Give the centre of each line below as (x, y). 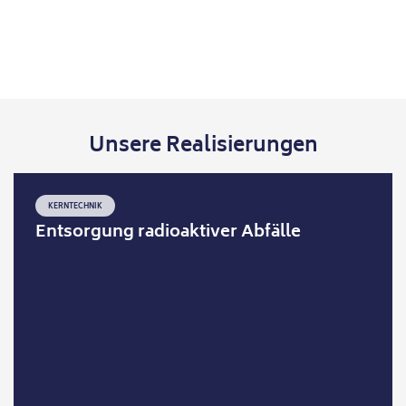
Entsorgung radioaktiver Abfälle (169, 233)
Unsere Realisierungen (203, 147)
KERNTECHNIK (76, 207)
